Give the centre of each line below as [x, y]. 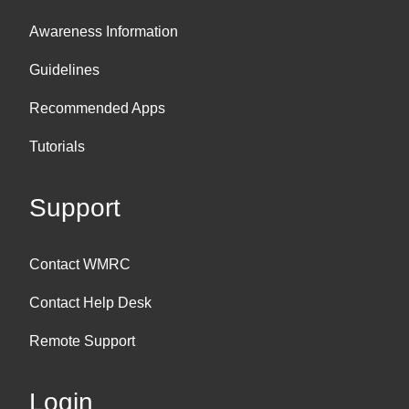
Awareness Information [104, 31]
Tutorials [57, 146]
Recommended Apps [97, 108]
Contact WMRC [80, 264]
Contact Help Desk [90, 302]
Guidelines [64, 69]
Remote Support [82, 341]
